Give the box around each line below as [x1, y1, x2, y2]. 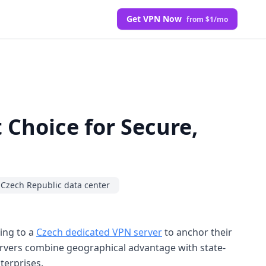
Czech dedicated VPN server [36, 225, 162, 239]
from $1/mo [186, 14, 228, 24]
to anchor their [162, 225, 232, 239]
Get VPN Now [126, 13, 184, 24]
